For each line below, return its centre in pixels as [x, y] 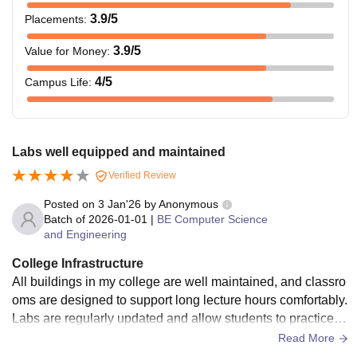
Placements [54, 19]
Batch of [65, 219]
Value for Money [66, 51]
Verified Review [141, 175]
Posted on [71, 204]
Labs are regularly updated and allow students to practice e [178, 318]
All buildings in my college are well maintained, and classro [179, 281]
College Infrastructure [78, 263]
